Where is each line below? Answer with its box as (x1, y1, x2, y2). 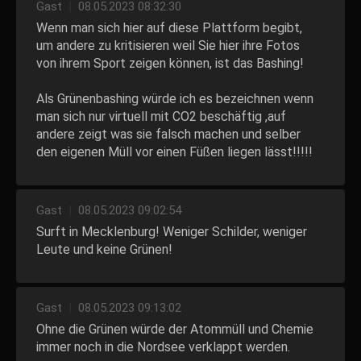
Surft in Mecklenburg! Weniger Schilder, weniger (36, 224, 307, 239)
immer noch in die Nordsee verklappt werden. (36, 339, 290, 355)
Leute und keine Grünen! (36, 242, 172, 257)
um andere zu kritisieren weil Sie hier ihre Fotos (36, 38, 300, 53)
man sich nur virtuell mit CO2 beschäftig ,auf (36, 109, 286, 124)
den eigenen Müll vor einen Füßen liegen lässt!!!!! (36, 144, 313, 160)
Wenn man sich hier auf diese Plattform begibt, (36, 20, 302, 35)
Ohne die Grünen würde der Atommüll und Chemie (36, 322, 313, 337)
